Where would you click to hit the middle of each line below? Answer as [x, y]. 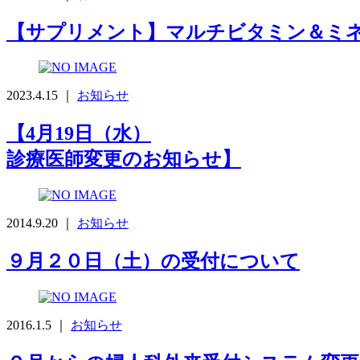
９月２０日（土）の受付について [153, 262]
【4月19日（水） [79, 134]
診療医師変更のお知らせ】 [124, 160]
